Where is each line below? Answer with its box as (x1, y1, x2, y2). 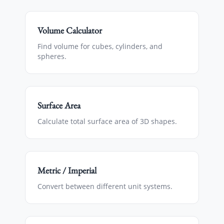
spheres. (37, 51, 66, 61)
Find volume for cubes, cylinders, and (37, 41, 162, 51)
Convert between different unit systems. (37, 181, 172, 191)
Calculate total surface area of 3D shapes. (37, 116, 177, 126)
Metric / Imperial (37, 164, 96, 176)
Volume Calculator (37, 24, 102, 36)
